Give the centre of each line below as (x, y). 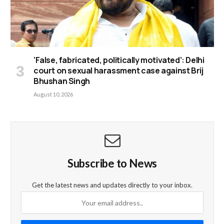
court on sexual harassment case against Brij (118, 71)
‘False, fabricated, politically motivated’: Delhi (119, 60)
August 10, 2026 (53, 94)
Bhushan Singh (62, 81)
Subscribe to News (112, 163)
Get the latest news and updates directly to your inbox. (112, 185)
